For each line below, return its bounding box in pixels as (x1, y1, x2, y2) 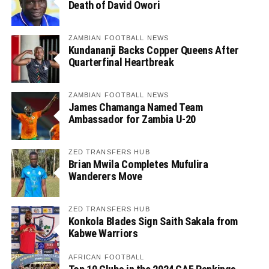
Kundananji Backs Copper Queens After (68, 44, 239, 56)
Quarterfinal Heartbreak (68, 56, 174, 68)
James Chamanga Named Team (68, 101, 203, 113)
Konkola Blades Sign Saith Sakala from (68, 215, 238, 228)
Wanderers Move (68, 170, 142, 183)
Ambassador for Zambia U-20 (68, 113, 196, 125)
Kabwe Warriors (68, 227, 138, 240)
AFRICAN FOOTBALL (68, 253, 145, 261)
